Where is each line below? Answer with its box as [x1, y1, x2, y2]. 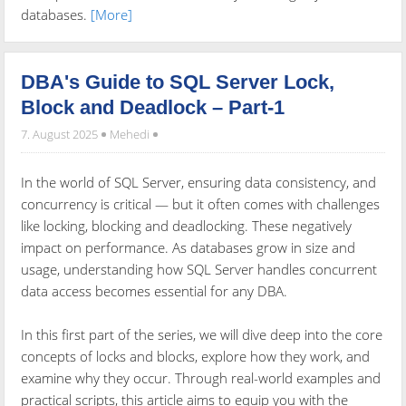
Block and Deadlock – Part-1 [21, 96, 285, 120]
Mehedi [110, 126, 150, 143]
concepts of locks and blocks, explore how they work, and [21, 347, 371, 366]
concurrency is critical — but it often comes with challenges [21, 195, 381, 214]
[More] [91, 5, 133, 24]
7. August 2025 [21, 126, 101, 143]
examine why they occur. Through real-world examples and [21, 369, 382, 388]
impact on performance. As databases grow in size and [21, 238, 356, 257]
